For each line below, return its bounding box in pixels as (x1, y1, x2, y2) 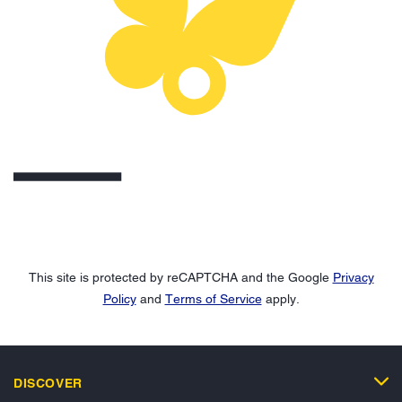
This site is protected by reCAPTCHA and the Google (28, 269, 333, 284)
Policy (102, 291, 136, 306)
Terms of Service (164, 291, 262, 306)
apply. (261, 291, 300, 306)
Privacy (332, 269, 374, 284)
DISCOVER (13, 375, 83, 390)
